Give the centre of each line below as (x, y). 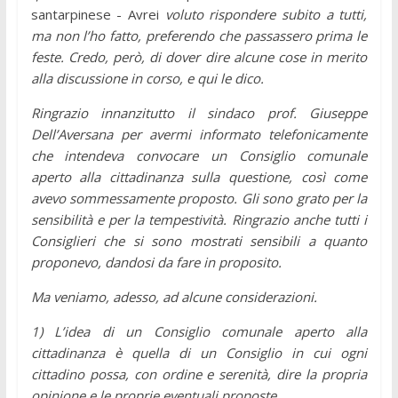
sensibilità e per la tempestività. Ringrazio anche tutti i (199, 219)
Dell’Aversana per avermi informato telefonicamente (199, 134)
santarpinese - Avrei (95, 14)
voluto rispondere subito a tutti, (263, 14)
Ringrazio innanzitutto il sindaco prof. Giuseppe (199, 112)
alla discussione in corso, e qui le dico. (147, 78)
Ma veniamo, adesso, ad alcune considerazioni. (174, 296)
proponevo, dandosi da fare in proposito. (156, 262)
